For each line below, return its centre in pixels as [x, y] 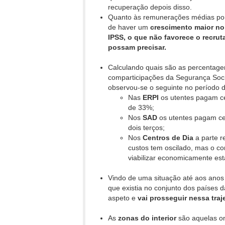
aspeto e [123, 198]
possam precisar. [137, 47]
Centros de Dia [168, 138]
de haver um [129, 27]
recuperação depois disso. [151, 7]
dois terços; [146, 128]
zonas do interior [147, 218]
